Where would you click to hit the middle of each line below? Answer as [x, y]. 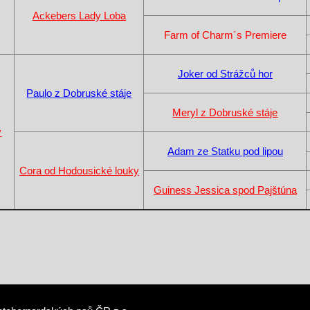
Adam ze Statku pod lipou [225, 151]
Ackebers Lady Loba [79, 15]
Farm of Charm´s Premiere [225, 35]
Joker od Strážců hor [225, 73]
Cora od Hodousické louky [79, 170]
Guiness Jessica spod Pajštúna [225, 190]
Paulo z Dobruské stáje [79, 93]
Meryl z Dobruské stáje [225, 112]
